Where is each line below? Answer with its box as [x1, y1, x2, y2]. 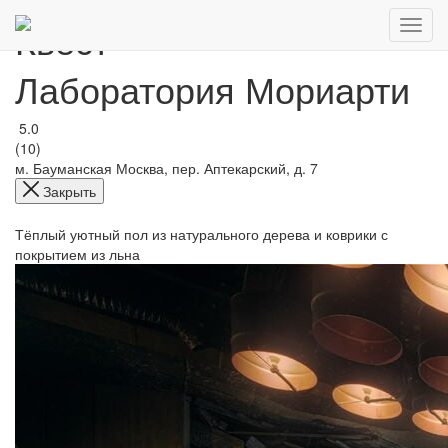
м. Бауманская [15, 158, 112, 178]
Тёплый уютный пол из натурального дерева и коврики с [15, 224, 388, 244]
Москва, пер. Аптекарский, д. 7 [116, 158, 318, 178]
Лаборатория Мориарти [15, 63, 410, 114]
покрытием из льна [15, 244, 140, 264]
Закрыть [43, 181, 96, 201]
